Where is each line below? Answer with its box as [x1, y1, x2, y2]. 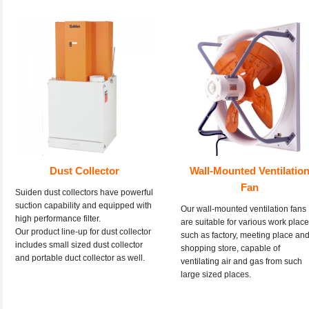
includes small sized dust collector [15, 240, 143, 250]
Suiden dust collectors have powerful [15, 188, 153, 198]
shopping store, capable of [181, 243, 280, 254]
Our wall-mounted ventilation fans [181, 204, 306, 215]
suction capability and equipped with [15, 201, 152, 211]
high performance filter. [15, 214, 101, 224]
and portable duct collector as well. [15, 253, 145, 263]
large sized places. [181, 270, 251, 280]
